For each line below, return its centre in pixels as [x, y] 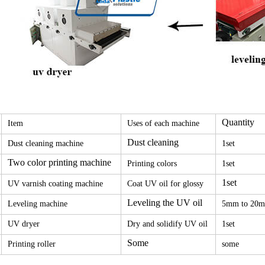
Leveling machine [37, 203]
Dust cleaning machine [45, 143]
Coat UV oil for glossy [165, 183]
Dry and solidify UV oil [167, 224]
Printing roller [31, 244]
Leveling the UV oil [164, 202]
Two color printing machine [59, 162]
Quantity [238, 122]
